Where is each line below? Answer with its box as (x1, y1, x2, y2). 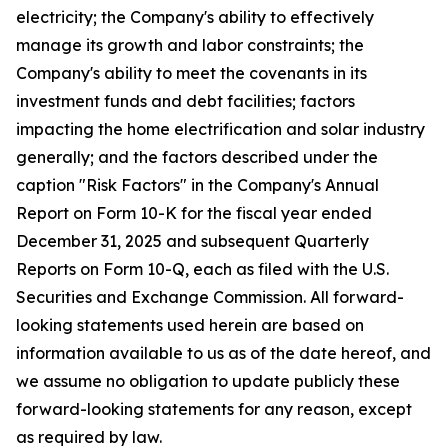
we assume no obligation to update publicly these (16, 371, 400, 391)
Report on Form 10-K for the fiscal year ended (16, 203, 372, 223)
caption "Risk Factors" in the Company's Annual (16, 175, 379, 195)
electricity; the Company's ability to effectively (16, 7, 374, 27)
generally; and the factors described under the (16, 147, 378, 167)
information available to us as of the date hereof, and (16, 343, 431, 363)
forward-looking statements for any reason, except (16, 399, 412, 419)
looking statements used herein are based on (16, 315, 364, 335)
